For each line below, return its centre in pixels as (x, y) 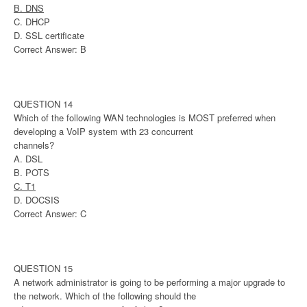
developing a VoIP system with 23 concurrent (103, 132)
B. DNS (29, 8)
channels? (34, 145)
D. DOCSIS (37, 200)
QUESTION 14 (43, 104)
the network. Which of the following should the (105, 296)
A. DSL (28, 159)
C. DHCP (32, 22)
